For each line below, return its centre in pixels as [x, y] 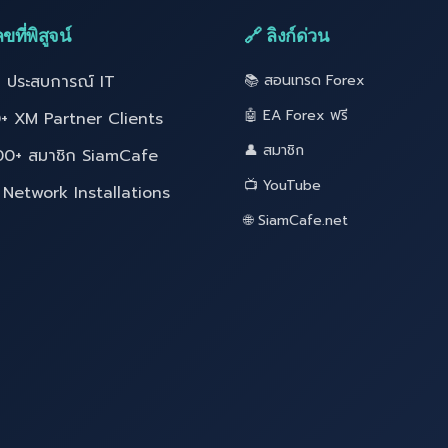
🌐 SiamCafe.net [296, 220]
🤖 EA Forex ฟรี [296, 115]
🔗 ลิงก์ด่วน [286, 35]
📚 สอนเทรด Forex [304, 80]
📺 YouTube [282, 185]
